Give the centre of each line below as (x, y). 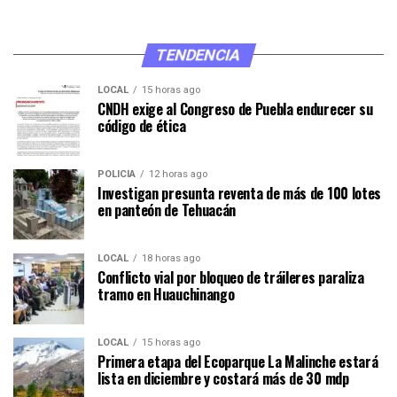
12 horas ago (178, 174)
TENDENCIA (198, 54)
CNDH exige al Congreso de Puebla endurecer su (235, 109)
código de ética (142, 125)
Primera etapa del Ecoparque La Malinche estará (238, 361)
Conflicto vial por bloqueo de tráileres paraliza (231, 277)
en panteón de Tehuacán (167, 210)
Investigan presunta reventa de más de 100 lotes (239, 193)
